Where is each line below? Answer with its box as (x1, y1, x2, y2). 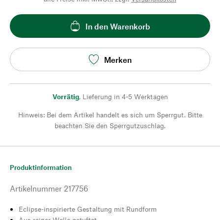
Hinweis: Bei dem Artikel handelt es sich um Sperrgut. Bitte (18, 110, 202, 119)
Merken (104, 55, 132, 64)
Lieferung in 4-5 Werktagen (82, 92, 168, 101)
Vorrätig (52, 92, 79, 101)
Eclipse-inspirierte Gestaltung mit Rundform (19, 205, 157, 213)
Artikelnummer (10, 184, 62, 193)
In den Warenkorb (85, 21, 150, 31)
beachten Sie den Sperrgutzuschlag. (55, 121, 165, 130)
